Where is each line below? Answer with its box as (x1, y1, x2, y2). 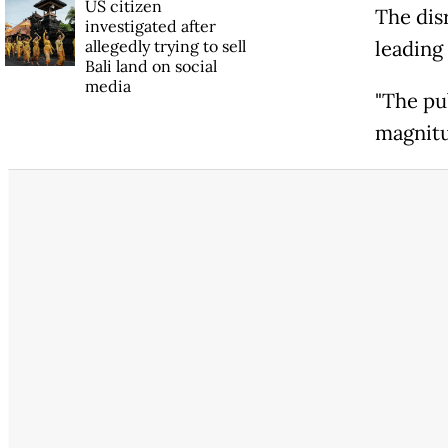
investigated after (84, 16, 216, 37)
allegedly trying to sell (84, 36, 246, 57)
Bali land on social (84, 56, 217, 77)
